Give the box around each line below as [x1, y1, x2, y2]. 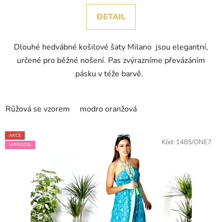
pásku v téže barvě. [75, 68, 147, 80]
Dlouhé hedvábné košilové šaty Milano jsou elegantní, [14, 42, 208, 53]
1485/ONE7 [176, 138, 212, 147]
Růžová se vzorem [5, 104, 70, 115]
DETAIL [97, 11, 125, 23]
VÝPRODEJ [9, 142, 31, 148]
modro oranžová [80, 104, 137, 115]
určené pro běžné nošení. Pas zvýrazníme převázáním [17, 55, 205, 66]
